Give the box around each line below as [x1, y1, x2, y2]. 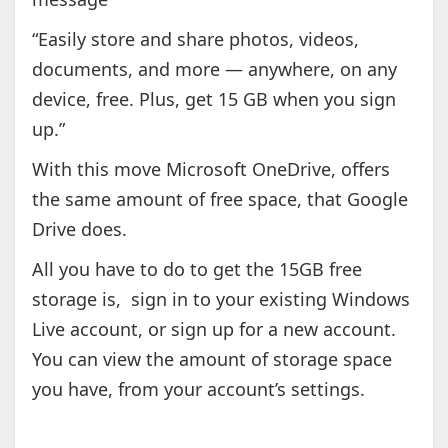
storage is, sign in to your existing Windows [31, 287, 410, 312]
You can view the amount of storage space [31, 347, 392, 372]
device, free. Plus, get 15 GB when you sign [31, 87, 396, 112]
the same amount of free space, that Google [31, 187, 408, 212]
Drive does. [31, 217, 127, 242]
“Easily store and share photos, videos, [31, 27, 359, 52]
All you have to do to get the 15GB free [31, 257, 362, 282]
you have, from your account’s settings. [31, 377, 365, 402]
